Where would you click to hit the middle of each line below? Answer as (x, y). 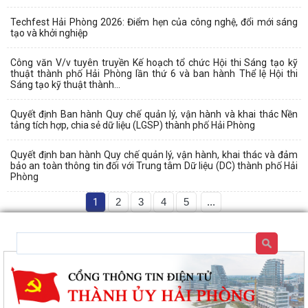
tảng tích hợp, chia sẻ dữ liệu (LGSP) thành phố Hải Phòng (133, 125)
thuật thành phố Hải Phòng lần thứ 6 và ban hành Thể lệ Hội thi (154, 73)
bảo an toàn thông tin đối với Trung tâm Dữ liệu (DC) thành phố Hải (154, 165)
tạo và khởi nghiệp (49, 33)
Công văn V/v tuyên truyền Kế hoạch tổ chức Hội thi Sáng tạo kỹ (154, 62)
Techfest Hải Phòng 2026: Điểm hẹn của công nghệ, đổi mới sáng (154, 22)
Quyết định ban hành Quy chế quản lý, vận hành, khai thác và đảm (154, 154)
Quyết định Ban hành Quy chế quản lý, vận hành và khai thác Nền (154, 114)
